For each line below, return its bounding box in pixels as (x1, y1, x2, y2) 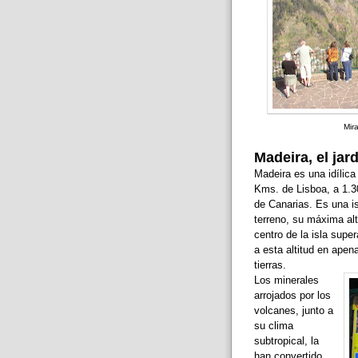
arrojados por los (253, 289, 331, 302)
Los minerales (253, 274, 319, 287)
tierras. (253, 259, 286, 272)
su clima (253, 320, 293, 332)
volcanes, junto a (253, 304, 333, 317)
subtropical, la (253, 335, 319, 348)
